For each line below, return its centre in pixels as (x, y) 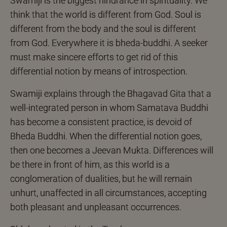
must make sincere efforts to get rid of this (94, 57)
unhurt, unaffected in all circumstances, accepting (108, 193)
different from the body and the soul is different (103, 29)
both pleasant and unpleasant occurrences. (96, 207)
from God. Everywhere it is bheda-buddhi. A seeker (109, 43)
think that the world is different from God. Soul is (106, 15)
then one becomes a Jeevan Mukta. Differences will (112, 150)
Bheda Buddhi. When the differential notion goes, (106, 136)
